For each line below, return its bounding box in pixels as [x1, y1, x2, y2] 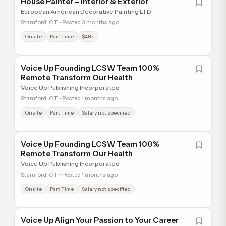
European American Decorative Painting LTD [21, 8, 151, 15]
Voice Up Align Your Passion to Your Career [21, 215, 179, 225]
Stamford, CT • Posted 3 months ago [21, 19, 119, 26]
